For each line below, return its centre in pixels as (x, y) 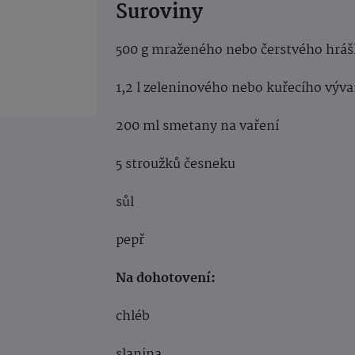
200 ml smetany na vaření (197, 126)
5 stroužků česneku (176, 164)
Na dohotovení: (166, 278)
